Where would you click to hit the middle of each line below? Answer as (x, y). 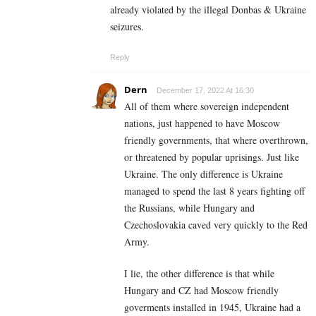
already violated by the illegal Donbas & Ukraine (208, 10)
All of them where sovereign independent (207, 107)
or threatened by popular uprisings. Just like (212, 157)
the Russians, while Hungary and (189, 208)
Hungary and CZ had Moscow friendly (201, 291)
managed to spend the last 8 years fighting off (214, 191)
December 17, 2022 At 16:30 (205, 91)
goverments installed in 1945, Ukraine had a (212, 308)
